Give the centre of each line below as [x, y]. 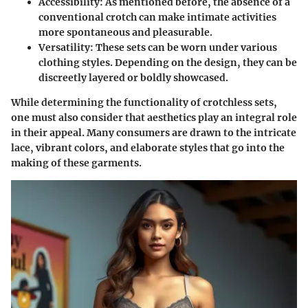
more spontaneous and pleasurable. [125, 32]
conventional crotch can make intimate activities [157, 17]
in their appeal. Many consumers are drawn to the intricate [154, 132]
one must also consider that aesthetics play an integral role [154, 117]
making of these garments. [76, 163]
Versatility [64, 47]
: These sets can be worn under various [184, 47]
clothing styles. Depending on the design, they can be [168, 62]
